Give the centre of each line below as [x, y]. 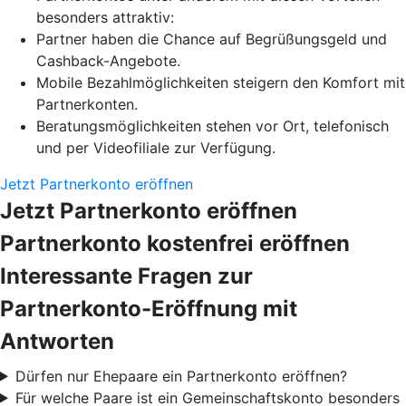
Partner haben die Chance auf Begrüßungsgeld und [212, 39]
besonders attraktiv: [105, 17]
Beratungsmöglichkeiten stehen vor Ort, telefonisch [213, 126]
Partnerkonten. [87, 104]
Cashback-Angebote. [108, 60]
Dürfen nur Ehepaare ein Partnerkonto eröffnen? [181, 376]
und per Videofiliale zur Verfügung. [156, 147]
